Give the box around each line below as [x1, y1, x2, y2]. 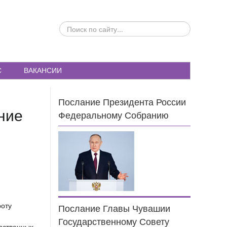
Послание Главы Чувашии [58, 204, 171, 214]
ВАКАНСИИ [24, 66, 62, 74]
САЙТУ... [59, 42, 88, 51]
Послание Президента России [58, 98, 186, 107]
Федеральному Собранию [58, 111, 169, 121]
